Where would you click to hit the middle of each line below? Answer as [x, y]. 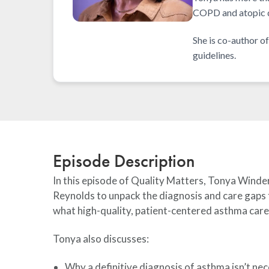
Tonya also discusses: [102, 238]
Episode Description [124, 161]
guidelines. [214, 55]
